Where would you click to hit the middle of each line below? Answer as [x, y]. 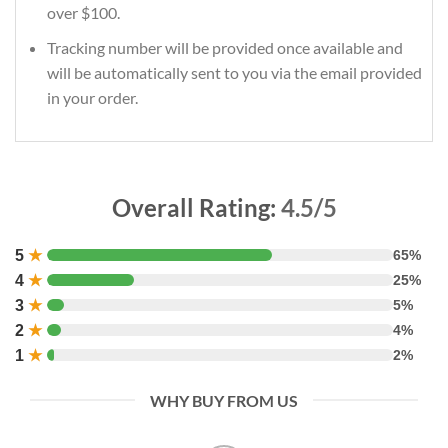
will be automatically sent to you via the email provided [234, 72]
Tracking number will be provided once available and [224, 47]
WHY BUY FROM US [224, 400]
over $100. [83, 13]
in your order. [92, 97]
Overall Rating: [196, 207]
